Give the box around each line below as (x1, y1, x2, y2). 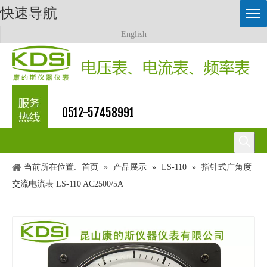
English (121, 30, 147, 39)
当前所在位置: (24, 162, 76, 172)
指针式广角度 (201, 162, 252, 172)
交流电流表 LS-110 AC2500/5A (12, 179, 123, 188)
